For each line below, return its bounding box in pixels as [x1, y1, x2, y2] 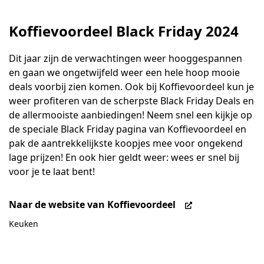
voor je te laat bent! [9, 164, 95, 178]
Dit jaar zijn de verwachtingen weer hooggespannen [9, 51, 242, 65]
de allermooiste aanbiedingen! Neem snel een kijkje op [9, 108, 252, 121]
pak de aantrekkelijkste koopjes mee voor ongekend [9, 136, 243, 150]
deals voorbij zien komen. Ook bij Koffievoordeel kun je [9, 80, 254, 93]
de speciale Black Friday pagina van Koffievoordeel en [9, 122, 246, 136]
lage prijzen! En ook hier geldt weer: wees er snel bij [9, 150, 239, 164]
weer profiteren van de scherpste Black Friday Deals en [9, 94, 254, 107]
